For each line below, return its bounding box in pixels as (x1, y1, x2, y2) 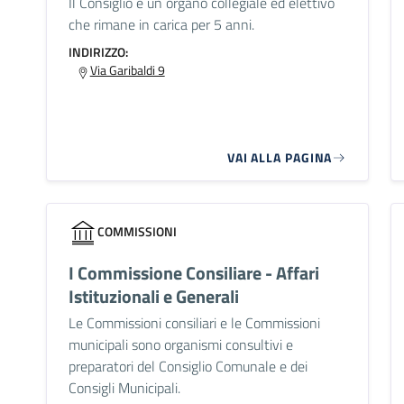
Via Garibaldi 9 (89, 60, 165, 79)
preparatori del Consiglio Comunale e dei (68, 355, 308, 378)
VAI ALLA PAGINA (226, 148, 333, 168)
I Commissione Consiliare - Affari (68, 259, 319, 288)
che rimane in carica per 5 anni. (68, 13, 254, 35)
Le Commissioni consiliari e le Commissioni (68, 312, 320, 335)
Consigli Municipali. (68, 377, 180, 399)
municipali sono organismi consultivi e (68, 334, 293, 356)
